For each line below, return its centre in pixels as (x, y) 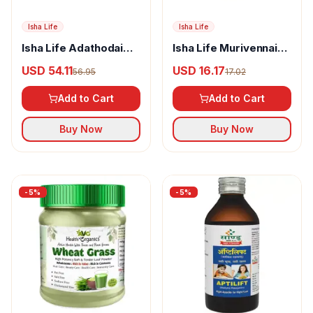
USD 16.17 (199, 70)
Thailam (193, 61)
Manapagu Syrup (66, 61)
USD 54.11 (47, 70)
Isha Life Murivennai (225, 48)
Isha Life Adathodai (73, 48)
